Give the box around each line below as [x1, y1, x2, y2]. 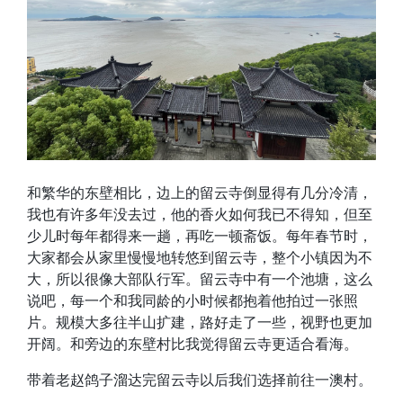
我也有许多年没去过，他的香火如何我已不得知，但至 [27, 205, 372, 224]
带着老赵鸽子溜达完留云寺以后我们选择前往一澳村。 [27, 371, 372, 390]
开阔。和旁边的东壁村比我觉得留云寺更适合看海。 [27, 335, 358, 354]
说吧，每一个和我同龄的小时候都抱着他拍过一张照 [27, 291, 358, 310]
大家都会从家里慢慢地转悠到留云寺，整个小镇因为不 [27, 248, 372, 267]
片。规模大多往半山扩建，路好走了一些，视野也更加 [27, 313, 372, 332]
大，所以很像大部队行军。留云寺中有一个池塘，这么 [27, 270, 372, 289]
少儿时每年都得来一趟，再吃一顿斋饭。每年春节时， [27, 227, 372, 246]
